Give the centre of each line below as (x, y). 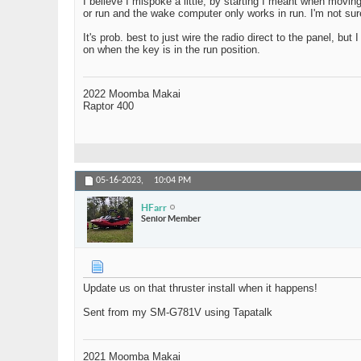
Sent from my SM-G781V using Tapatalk (178, 313)
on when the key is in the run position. (172, 50)
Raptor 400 (108, 106)
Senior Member (171, 218)
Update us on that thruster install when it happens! (200, 288)
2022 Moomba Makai (132, 94)
